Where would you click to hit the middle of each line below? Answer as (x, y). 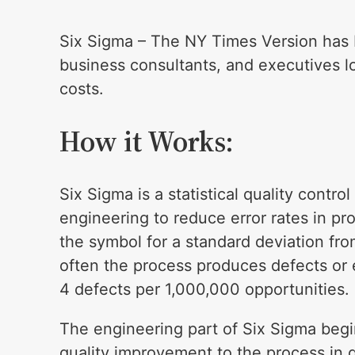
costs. (82, 89)
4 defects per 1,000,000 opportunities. (205, 290)
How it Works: (147, 142)
